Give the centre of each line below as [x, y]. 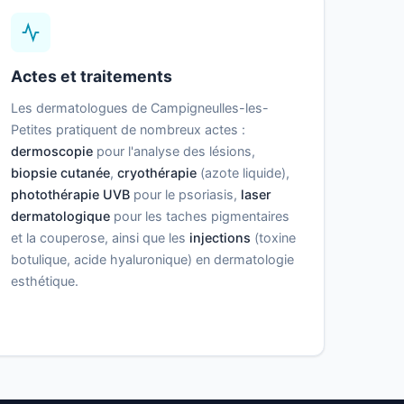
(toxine [273, 238]
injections [220, 238]
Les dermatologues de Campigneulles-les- [139, 108]
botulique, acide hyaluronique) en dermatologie [152, 260]
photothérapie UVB [70, 195]
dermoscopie [51, 151]
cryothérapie [156, 173]
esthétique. [44, 281]
